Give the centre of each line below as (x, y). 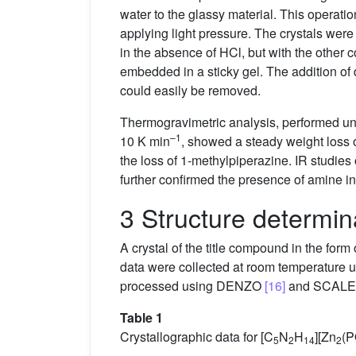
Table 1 (141, 318)
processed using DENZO (192, 286)
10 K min (145, 141)
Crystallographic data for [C (197, 337)
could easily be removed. (190, 91)
